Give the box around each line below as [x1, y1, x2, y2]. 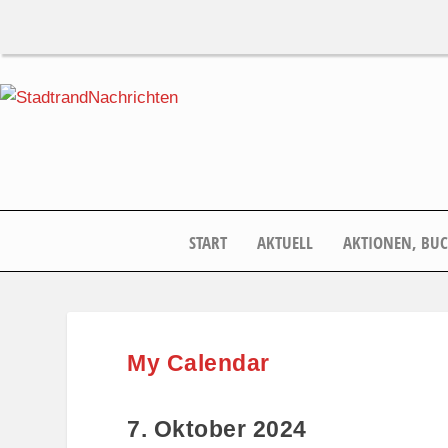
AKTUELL [257, 230, 313, 254]
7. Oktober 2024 [127, 415, 307, 442]
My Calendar [127, 349, 270, 376]
